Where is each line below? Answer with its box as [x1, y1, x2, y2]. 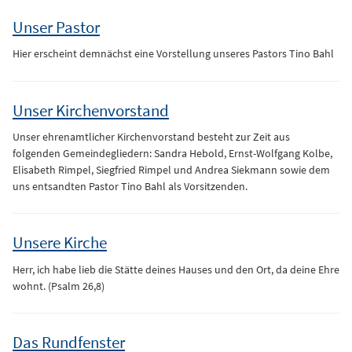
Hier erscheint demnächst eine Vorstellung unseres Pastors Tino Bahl [13, 46, 334, 61]
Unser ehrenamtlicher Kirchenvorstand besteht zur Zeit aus [13, 129, 290, 144]
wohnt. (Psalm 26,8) [13, 278, 104, 293]
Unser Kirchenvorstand [13, 100, 169, 121]
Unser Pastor [13, 16, 100, 38]
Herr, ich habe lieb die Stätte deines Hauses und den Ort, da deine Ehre [13, 262, 339, 277]
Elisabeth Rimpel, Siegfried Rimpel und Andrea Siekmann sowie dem [13, 162, 330, 177]
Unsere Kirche [13, 233, 107, 254]
